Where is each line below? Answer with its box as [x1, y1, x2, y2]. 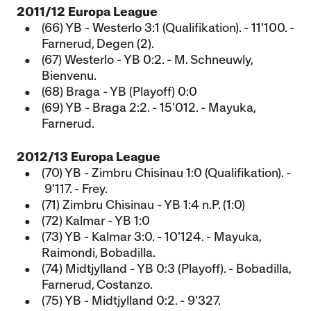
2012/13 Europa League [17, 151, 160, 163]
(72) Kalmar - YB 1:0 [42, 215, 150, 227]
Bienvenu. [42, 70, 96, 82]
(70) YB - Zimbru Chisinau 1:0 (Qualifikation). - [42, 167, 291, 179]
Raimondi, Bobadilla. [42, 247, 155, 259]
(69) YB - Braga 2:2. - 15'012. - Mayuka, [42, 102, 255, 114]
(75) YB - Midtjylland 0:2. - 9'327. [42, 295, 221, 307]
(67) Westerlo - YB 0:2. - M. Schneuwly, [42, 54, 253, 66]
